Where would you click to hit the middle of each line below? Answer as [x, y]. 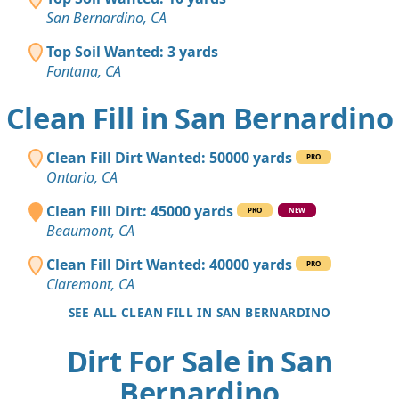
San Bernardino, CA [106, 18]
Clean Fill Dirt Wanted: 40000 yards [169, 265]
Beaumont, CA [90, 231]
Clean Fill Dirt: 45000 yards [140, 212]
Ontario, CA [82, 178]
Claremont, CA [90, 285]
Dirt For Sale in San [199, 362]
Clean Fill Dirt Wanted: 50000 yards [169, 158]
